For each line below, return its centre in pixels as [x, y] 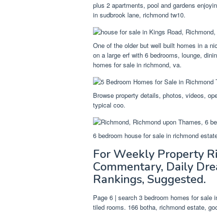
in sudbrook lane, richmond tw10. [139, 15]
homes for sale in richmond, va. [137, 64]
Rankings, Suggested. [149, 179]
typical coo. [109, 105]
